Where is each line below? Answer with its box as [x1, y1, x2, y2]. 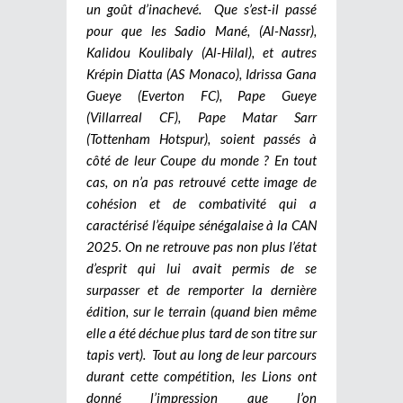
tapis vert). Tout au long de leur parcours [86, 345, 317, 363]
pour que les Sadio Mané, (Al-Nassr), [86, 22, 317, 39]
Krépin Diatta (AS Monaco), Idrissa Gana [86, 65, 317, 82]
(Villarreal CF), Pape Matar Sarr [86, 108, 317, 125]
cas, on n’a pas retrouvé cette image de [86, 173, 317, 190]
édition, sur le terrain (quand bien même [86, 302, 317, 319]
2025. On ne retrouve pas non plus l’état [86, 237, 317, 255]
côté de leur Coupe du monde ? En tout [86, 151, 317, 168]
